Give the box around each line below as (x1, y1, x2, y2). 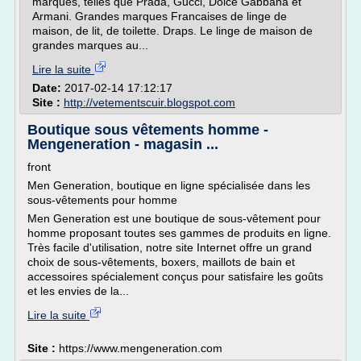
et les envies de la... (27, 284, 129, 297)
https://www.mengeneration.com (59, 342, 222, 355)
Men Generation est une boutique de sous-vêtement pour (27, 212, 321, 225)
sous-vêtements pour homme (27, 193, 177, 206)
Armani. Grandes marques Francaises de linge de (32, 10, 287, 23)
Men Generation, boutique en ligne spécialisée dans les (27, 179, 310, 192)
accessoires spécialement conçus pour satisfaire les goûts (27, 270, 323, 283)
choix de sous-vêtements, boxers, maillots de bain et (27, 255, 295, 268)
